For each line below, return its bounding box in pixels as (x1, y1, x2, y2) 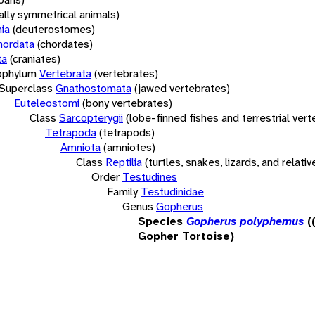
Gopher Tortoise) (138, 228, 234, 243)
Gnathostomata (56, 80, 131, 96)
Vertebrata (39, 65, 91, 81)
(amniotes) (103, 139, 155, 155)
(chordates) (37, 36, 93, 51)
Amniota (60, 139, 101, 155)
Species (138, 213, 183, 229)
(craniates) (10, 51, 60, 66)
